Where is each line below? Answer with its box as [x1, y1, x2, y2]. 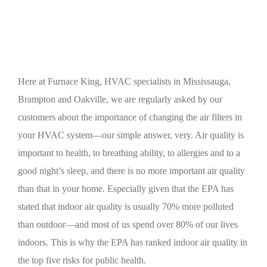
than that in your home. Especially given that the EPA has [18, 184, 234, 194]
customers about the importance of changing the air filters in [18, 112, 242, 122]
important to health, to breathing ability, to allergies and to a [18, 148, 240, 158]
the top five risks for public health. [18, 255, 146, 265]
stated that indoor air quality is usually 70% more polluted [18, 201, 234, 212]
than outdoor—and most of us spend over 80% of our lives [18, 219, 238, 229]
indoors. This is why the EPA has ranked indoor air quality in [18, 237, 247, 247]
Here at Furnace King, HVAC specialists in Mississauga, [18, 76, 231, 86]
